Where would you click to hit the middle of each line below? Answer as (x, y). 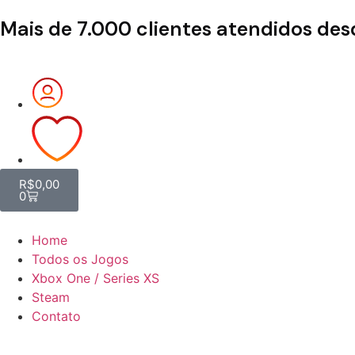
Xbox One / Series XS (95, 278)
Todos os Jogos (80, 259)
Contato (56, 316)
